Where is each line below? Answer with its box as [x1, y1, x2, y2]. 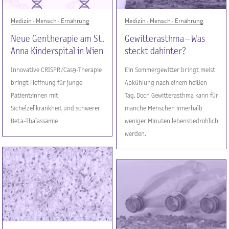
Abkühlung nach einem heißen [125, 79, 208, 86]
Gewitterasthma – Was [125, 34, 205, 44]
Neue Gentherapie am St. [11, 34, 104, 44]
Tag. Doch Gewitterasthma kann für [125, 91, 219, 99]
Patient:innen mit [11, 91, 59, 99]
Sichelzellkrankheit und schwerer [11, 104, 101, 112]
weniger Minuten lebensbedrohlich [125, 117, 219, 125]
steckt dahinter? [125, 46, 187, 56]
